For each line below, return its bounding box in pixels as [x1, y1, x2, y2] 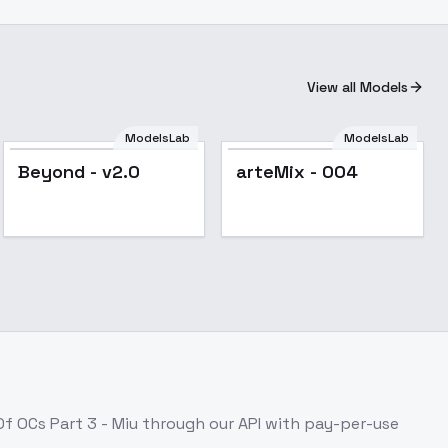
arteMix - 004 [236, 160, 359, 183]
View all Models [307, 78, 408, 96]
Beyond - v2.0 [17, 160, 140, 183]
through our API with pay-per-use [138, 413, 399, 434]
